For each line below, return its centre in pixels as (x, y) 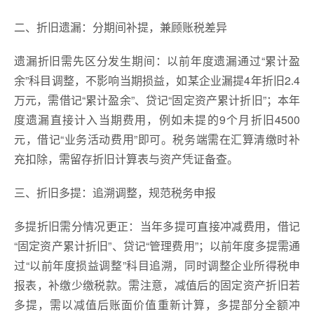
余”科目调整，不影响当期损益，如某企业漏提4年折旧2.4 (157, 80)
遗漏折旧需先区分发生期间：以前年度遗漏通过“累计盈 (157, 60)
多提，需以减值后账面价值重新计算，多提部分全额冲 (157, 304)
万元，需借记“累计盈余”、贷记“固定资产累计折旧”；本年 (157, 100)
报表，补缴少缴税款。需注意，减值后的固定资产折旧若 (157, 285)
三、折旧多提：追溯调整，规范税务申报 (115, 192)
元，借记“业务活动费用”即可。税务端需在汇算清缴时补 (157, 139)
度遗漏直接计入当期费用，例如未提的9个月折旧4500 (157, 119)
